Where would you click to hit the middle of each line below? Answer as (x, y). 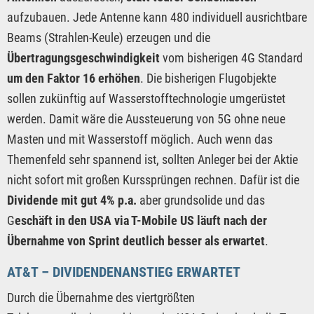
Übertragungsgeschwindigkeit (83, 58)
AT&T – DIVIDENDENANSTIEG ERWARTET (124, 272)
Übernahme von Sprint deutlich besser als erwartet (136, 241)
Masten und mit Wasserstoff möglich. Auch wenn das (140, 139)
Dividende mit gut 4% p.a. (73, 200)
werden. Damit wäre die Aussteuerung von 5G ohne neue (146, 119)
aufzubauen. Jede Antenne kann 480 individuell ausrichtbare (157, 18)
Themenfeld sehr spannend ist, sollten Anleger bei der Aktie (152, 160)
